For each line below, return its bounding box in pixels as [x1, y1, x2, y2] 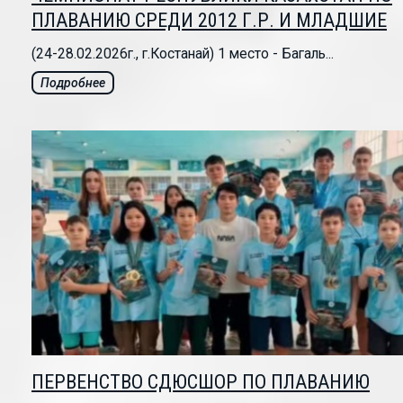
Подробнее [40, 76, 105, 91]
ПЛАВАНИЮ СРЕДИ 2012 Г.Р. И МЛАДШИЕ [31, 9, 387, 32]
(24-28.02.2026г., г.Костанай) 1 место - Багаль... [31, 45, 334, 63]
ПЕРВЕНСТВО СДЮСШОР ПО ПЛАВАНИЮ [31, 371, 370, 394]
